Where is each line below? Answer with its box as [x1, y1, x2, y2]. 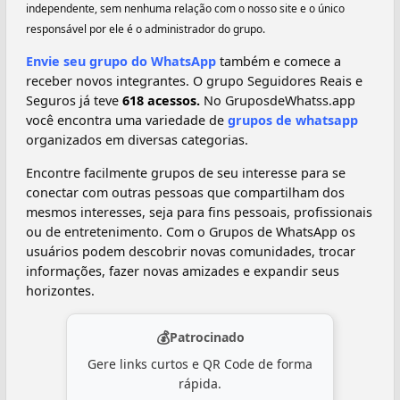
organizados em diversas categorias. [26, 131, 248, 149]
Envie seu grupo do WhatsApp [26, 53, 216, 71]
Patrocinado [169, 328, 245, 346]
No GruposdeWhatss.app [204, 92, 355, 110]
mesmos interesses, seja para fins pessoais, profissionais [26, 203, 372, 221]
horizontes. [26, 281, 95, 299]
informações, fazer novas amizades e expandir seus [26, 262, 339, 279]
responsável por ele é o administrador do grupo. [26, 21, 265, 37]
